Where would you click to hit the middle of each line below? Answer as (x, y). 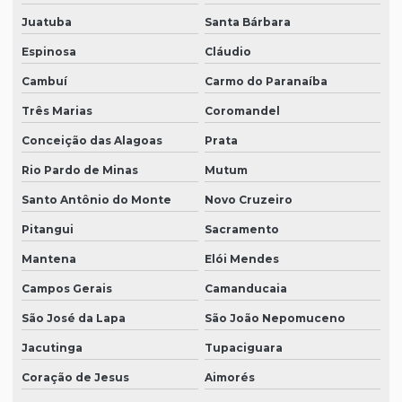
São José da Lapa (74, 319)
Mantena (49, 259)
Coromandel (242, 111)
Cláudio (227, 52)
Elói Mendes (241, 259)
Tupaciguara (243, 348)
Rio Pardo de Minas (80, 170)
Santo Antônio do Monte (96, 200)
